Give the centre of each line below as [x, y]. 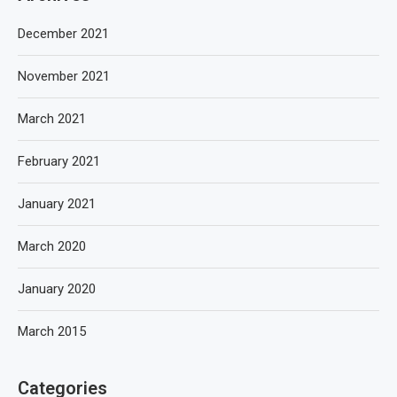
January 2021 [57, 204]
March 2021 [52, 119]
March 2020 [52, 246]
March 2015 [52, 331]
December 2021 [63, 34]
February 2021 [59, 161]
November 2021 [64, 76]
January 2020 [57, 289]
